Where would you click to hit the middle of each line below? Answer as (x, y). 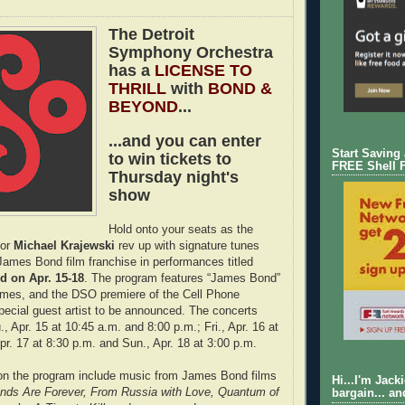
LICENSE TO (203, 70)
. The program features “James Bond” (182, 278)
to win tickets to (170, 159)
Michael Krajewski (64, 245)
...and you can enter (184, 141)
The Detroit (151, 34)
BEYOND (143, 106)
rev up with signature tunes (187, 245)
